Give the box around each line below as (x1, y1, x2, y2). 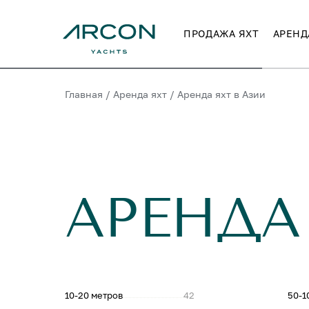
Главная (65, 88, 103, 100)
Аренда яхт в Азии (177, 88, 266, 100)
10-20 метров (65, 290, 123, 301)
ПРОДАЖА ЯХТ (183, 28, 259, 39)
